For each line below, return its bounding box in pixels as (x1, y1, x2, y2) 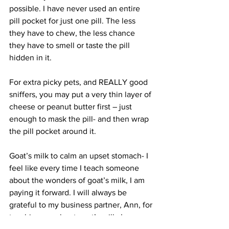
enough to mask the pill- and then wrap (9, 114, 151, 123)
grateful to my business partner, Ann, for (9, 200, 154, 209)
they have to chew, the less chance (9, 29, 137, 37)
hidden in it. (9, 53, 52, 62)
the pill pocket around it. (9, 127, 96, 135)
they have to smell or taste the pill (9, 41, 132, 50)
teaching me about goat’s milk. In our (9, 213, 143, 221)
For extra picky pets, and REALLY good (9, 78, 150, 86)
